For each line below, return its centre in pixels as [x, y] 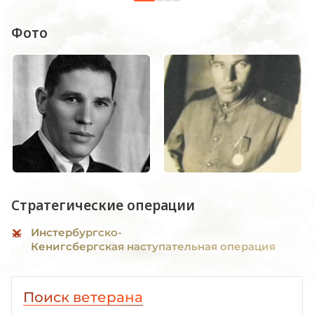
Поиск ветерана [83, 297]
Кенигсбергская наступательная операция [153, 246]
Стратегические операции [103, 205]
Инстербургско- [76, 232]
